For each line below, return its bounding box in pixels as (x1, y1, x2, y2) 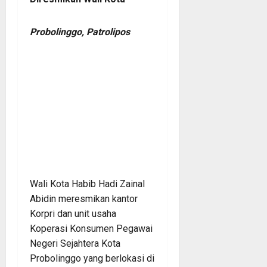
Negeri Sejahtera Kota (30, 237, 120, 249)
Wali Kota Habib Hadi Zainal (30, 178, 145, 190)
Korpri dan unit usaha (30, 207, 116, 219)
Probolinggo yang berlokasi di (30, 252, 154, 264)
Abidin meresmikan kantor (30, 193, 138, 204)
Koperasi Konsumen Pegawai (30, 222, 153, 234)
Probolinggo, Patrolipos (30, 26, 130, 38)
